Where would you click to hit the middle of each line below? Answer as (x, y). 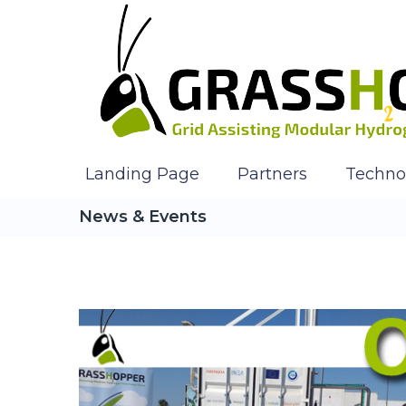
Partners (272, 174)
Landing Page (142, 174)
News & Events (143, 217)
